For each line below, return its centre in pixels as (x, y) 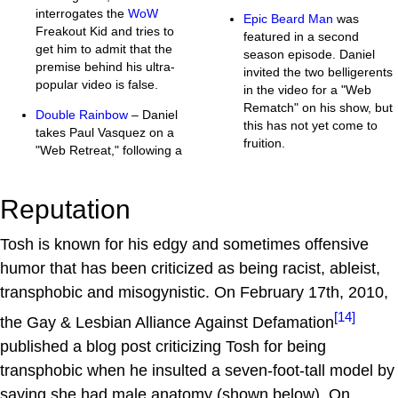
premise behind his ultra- (105, 66)
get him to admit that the (104, 48)
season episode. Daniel (309, 54)
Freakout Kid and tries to (105, 31)
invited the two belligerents (318, 72)
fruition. (264, 143)
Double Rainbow (82, 114)
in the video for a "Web (307, 89)
